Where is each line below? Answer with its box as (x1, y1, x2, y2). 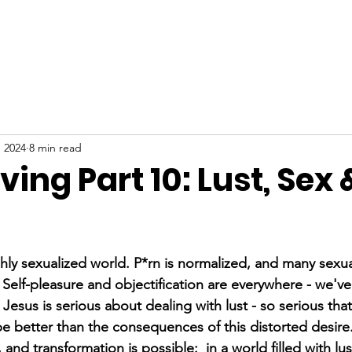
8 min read (29, 140, 82, 155)
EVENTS (268, 27, 314, 43)
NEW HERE (75, 27, 140, 43)
